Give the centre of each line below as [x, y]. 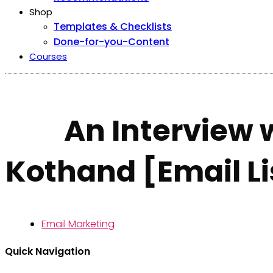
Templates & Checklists [113, 27]
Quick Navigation [48, 251]
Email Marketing [78, 224]
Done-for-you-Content [112, 42]
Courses [48, 56]
